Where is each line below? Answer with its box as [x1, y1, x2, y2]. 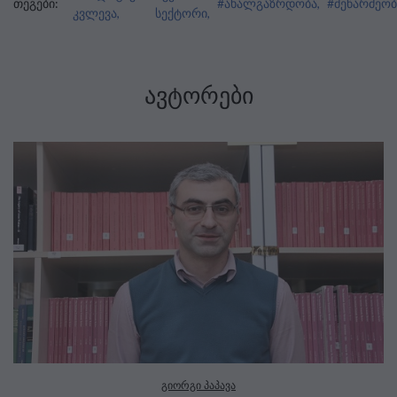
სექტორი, [155, 4, 210, 20]
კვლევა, [73, 4, 120, 20]
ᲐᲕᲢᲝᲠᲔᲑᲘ [144, 81, 253, 110]
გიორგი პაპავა [161, 378, 236, 392]
